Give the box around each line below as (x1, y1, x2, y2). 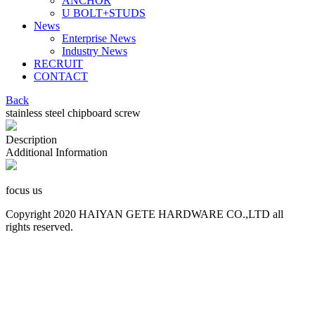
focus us (6, 184, 42, 196)
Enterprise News (62, 32, 136, 44)
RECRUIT (34, 58, 83, 70)
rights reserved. (6, 221, 73, 233)
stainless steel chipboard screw (6, 107, 141, 119)
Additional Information (6, 146, 108, 158)
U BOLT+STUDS (62, 7, 146, 19)
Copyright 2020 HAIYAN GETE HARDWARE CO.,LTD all (6, 208, 283, 220)
